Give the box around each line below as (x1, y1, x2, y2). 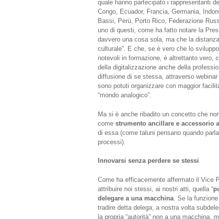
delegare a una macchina (97, 194, 174, 202)
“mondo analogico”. (97, 91, 152, 99)
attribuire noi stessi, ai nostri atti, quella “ (97, 185, 213, 193)
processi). (97, 138, 126, 146)
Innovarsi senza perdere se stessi (97, 157, 199, 165)
